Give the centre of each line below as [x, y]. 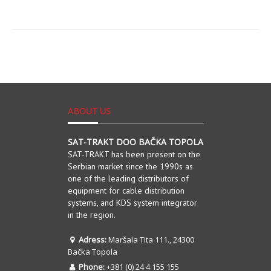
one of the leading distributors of [128, 178]
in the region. [91, 214]
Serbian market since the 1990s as [130, 166]
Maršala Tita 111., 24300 [151, 239]
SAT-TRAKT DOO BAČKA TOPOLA [135, 142]
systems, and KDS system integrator [132, 202]
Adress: [93, 239]
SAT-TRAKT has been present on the [134, 154]
